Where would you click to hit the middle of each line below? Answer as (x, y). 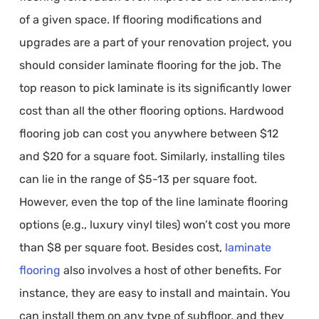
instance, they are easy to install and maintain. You (155, 293)
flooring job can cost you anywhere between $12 (148, 134)
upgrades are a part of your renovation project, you (155, 42)
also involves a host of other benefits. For (171, 270)
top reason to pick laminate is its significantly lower (155, 88)
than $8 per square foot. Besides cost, (122, 247)
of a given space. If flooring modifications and (140, 20)
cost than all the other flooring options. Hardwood (151, 111)
